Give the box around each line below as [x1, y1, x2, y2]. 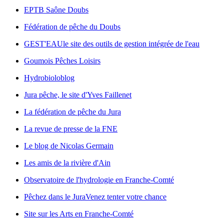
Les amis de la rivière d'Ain [24, 158, 110, 167]
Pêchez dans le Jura [24, 192, 85, 201]
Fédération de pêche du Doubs [24, 22, 120, 31]
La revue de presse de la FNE [24, 124, 117, 133]
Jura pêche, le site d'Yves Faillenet [24, 90, 131, 99]
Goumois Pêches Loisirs [24, 56, 100, 65]
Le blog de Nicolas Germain [24, 141, 113, 150]
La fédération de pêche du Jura [24, 107, 121, 116]
